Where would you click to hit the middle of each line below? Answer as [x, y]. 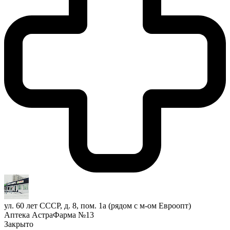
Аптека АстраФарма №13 [49, 215]
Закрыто [19, 224]
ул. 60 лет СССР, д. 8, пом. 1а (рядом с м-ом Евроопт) [98, 205]
